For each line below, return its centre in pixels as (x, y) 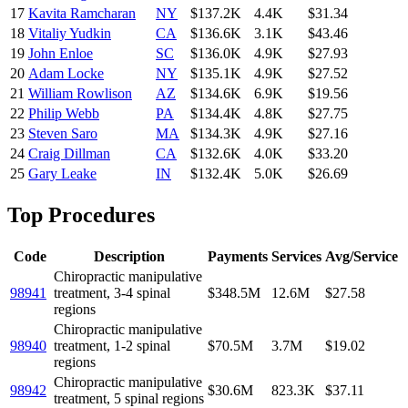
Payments (238, 256)
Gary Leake (62, 173)
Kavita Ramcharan (82, 13)
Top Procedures (81, 214)
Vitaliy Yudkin (70, 33)
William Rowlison (80, 93)
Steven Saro (63, 133)
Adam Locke (66, 73)
